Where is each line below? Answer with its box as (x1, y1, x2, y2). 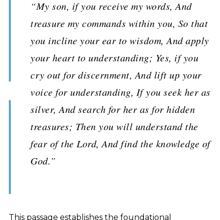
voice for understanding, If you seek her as (30, 85, 211, 98)
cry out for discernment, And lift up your (30, 68, 202, 81)
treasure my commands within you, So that (30, 17, 208, 29)
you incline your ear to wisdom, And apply (30, 34, 209, 47)
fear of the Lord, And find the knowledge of (30, 137, 211, 150)
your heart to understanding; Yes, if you (30, 51, 198, 64)
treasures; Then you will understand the (30, 120, 198, 133)
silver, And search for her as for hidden (30, 103, 195, 115)
